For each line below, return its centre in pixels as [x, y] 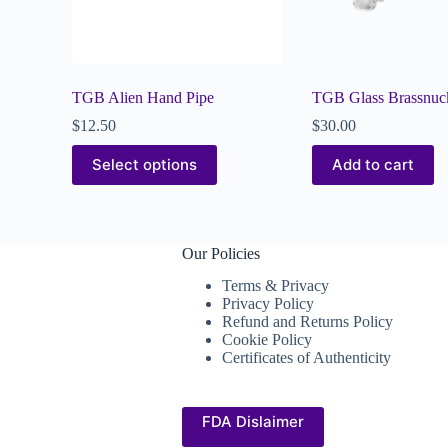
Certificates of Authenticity [306, 358]
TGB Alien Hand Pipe [142, 97]
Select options [144, 165]
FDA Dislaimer [252, 422]
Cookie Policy [266, 340]
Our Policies [220, 253]
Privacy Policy [267, 304]
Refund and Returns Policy [307, 322]
